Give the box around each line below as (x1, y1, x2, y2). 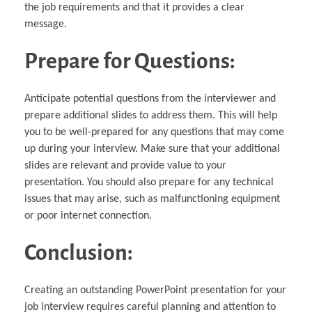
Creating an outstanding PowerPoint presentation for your (24, 284, 286, 296)
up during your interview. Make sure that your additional (24, 143, 280, 155)
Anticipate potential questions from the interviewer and (24, 93, 276, 104)
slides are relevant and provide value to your (24, 159, 226, 171)
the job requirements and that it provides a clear (24, 1, 244, 13)
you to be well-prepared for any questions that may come (24, 126, 284, 138)
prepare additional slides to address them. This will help (24, 109, 277, 121)
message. (24, 18, 67, 30)
